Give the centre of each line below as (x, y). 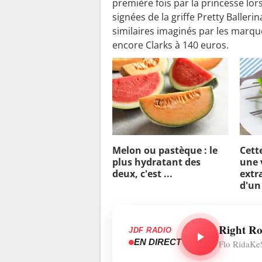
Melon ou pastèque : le (165, 150)
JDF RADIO (150, 230)
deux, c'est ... (142, 173)
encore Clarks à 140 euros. (172, 45)
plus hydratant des (156, 162)
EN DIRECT (158, 242)
